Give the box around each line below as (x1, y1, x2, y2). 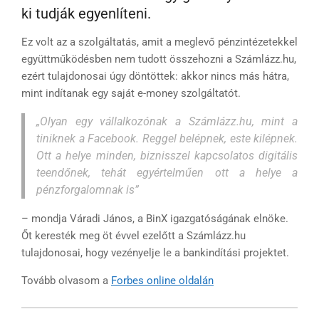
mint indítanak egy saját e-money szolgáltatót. (21, 87, 241, 100)
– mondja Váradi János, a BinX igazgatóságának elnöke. (21, 212, 288, 226)
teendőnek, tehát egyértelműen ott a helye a (36, 166, 298, 180)
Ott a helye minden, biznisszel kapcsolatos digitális (36, 149, 298, 163)
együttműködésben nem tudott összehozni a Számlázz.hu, (21, 53, 296, 66)
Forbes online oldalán (111, 274, 214, 288)
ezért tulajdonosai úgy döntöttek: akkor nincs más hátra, (21, 70, 289, 83)
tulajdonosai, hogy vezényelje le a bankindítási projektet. (21, 246, 292, 260)
